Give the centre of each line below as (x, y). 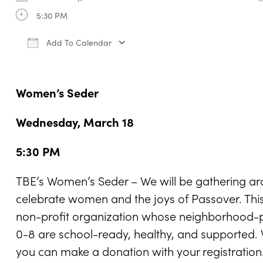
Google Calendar (172, 59)
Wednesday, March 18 (75, 122)
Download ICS (63, 59)
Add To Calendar (77, 42)
